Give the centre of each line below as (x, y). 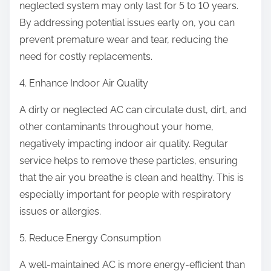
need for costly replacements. (86, 57)
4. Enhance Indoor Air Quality (84, 83)
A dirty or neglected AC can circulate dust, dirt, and (133, 110)
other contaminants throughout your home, (116, 127)
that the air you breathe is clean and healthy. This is (132, 178)
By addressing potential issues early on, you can (127, 23)
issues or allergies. (60, 212)
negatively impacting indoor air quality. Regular (124, 144)
